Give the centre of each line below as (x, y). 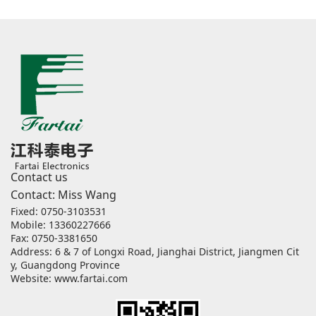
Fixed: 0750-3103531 (59, 212)
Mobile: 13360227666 (61, 225)
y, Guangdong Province (65, 265)
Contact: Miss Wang (63, 195)
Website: (32, 279)
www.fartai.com (91, 279)
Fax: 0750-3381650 (54, 238)
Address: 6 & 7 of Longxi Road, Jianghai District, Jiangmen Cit (155, 252)
